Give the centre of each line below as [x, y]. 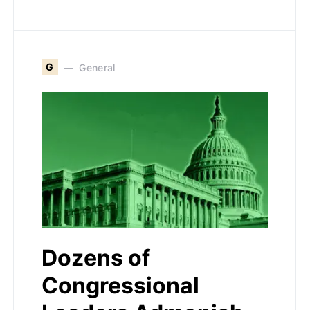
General [97, 67]
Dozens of [96, 258]
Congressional [120, 286]
